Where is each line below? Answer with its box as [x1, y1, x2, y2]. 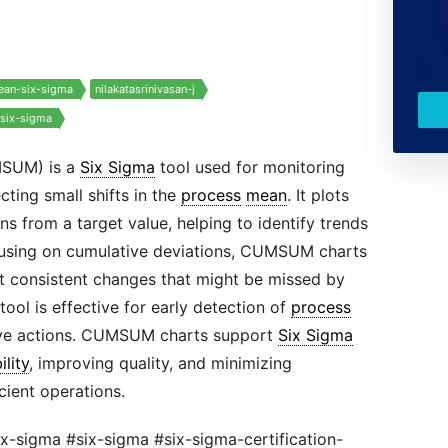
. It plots [286, 185, 349, 205]
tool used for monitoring [154, 157, 345, 177]
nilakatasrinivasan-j [94, 82, 195, 96]
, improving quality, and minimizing [28, 353, 292, 373]
